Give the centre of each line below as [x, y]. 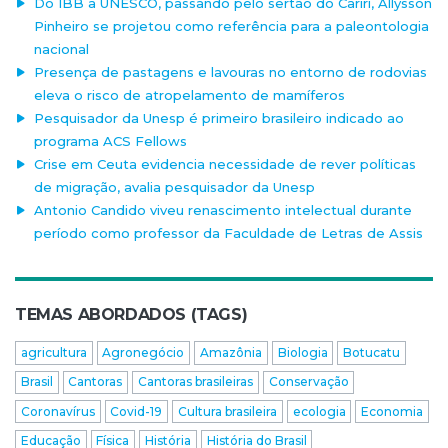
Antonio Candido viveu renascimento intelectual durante [223, 210]
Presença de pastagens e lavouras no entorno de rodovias [231, 72]
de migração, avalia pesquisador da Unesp [175, 187]
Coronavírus [57, 411]
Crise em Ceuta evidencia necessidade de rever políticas [225, 164]
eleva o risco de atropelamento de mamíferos [190, 95]
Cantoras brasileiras [195, 382]
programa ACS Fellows [111, 141]
